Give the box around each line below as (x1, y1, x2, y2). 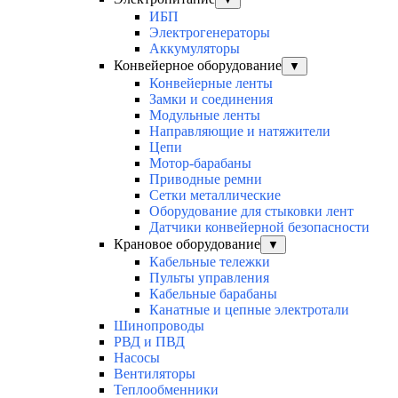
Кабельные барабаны (149, 286, 277, 302)
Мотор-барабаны (149, 155, 251, 171)
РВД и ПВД (114, 334, 185, 350)
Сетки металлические (149, 187, 281, 203)
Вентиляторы (114, 366, 195, 382)
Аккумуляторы (149, 41, 240, 57)
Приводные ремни (149, 171, 262, 187)
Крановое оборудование (114, 236, 260, 252)
